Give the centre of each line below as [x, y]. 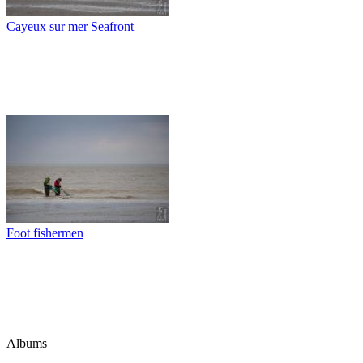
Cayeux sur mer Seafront [70, 26]
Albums [27, 343]
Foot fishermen [45, 233]
